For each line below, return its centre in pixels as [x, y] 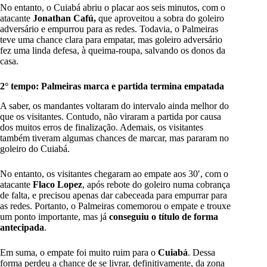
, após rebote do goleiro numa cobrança [156, 184]
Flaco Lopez [58, 184]
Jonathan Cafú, [64, 18]
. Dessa [201, 252]
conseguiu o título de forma [164, 216]
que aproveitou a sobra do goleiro [160, 18]
